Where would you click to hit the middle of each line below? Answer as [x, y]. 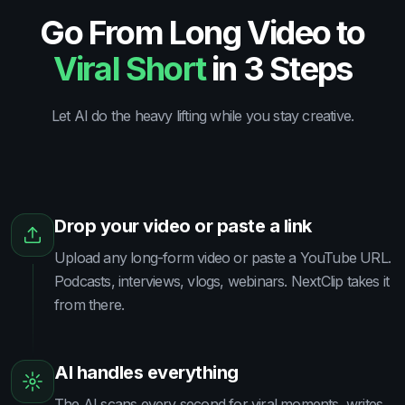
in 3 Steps [279, 69]
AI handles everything [146, 373]
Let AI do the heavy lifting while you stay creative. [202, 116]
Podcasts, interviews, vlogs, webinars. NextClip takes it [222, 282]
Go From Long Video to [202, 33]
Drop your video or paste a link [183, 226]
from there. [89, 305]
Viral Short [129, 69]
